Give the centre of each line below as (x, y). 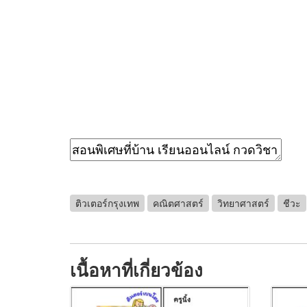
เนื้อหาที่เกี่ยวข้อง (136, 269)
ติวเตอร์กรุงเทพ (107, 203)
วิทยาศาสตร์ (243, 203)
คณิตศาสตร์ (178, 203)
